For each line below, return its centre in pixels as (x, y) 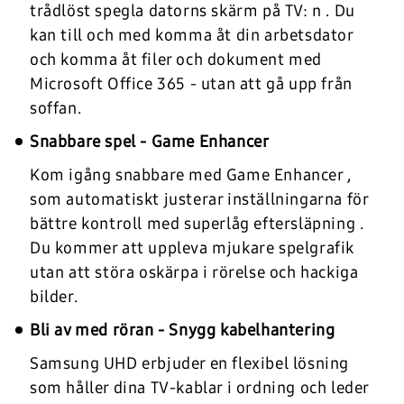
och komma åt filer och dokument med (176, 60)
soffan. (56, 109)
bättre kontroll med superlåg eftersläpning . (197, 224)
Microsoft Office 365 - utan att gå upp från (191, 84)
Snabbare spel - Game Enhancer (150, 142)
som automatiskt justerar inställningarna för (199, 200)
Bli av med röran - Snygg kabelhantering (183, 331)
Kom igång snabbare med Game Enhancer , (191, 175)
